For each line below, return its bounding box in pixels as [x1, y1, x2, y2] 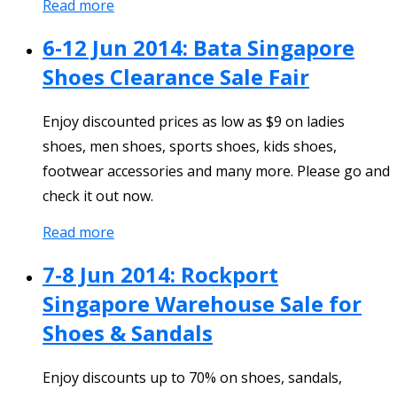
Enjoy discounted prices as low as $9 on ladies [43, 111, 345, 131]
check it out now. [43, 185, 153, 206]
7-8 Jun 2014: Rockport [43, 259, 278, 289]
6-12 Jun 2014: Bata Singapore [43, 33, 354, 63]
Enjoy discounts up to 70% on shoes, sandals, [43, 367, 342, 387]
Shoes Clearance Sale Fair [43, 62, 309, 92]
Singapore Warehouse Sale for [43, 288, 362, 318]
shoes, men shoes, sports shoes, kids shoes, [43, 136, 337, 156]
